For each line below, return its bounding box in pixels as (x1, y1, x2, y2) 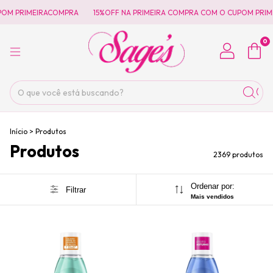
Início (10, 127, 27, 136)
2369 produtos (213, 150, 263, 159)
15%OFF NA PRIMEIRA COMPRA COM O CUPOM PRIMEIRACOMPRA (42, 7, 268, 17)
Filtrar (65, 185, 86, 194)
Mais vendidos (190, 193, 234, 200)
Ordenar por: (190, 182, 235, 191)
